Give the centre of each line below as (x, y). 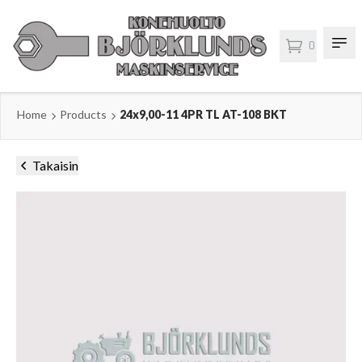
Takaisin (55, 165)
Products (83, 115)
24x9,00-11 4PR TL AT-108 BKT (203, 115)
